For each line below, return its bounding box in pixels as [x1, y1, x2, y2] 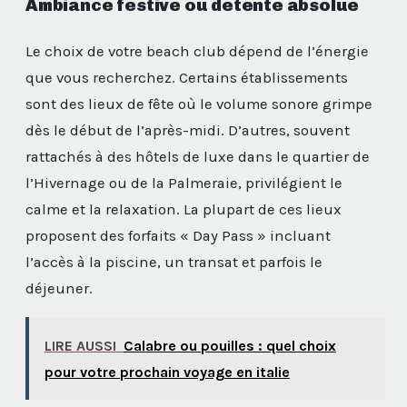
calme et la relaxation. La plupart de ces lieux [25, 200, 342, 218]
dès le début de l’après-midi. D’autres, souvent [25, 121, 350, 139]
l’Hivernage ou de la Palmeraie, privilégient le [25, 174, 342, 192]
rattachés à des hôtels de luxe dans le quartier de [25, 147, 370, 165]
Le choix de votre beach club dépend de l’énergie [25, 42, 369, 60]
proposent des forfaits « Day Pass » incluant [25, 226, 331, 244]
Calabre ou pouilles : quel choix [123, 336, 336, 354]
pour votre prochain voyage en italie [44, 362, 290, 381]
